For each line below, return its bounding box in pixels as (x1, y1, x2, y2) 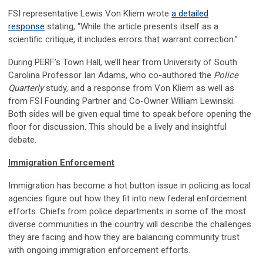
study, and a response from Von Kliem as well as (46, 83, 234, 94)
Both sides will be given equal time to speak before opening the (8, 109, 251, 120)
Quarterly (8, 83, 46, 94)
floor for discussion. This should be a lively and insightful (8, 122, 227, 133)
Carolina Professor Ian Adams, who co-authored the (8, 70, 214, 81)
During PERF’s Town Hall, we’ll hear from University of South (8, 57, 237, 68)
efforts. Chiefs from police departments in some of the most (8, 206, 246, 217)
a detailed (171, 8, 208, 19)
